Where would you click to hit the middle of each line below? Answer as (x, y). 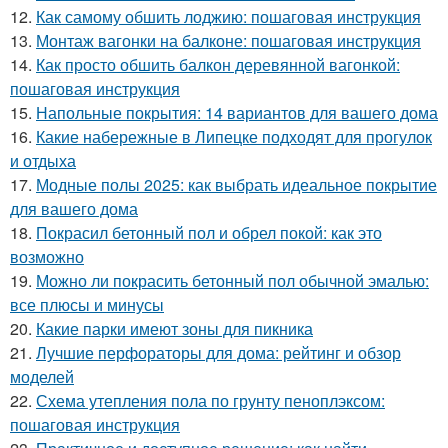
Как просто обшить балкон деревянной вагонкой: (218, 64)
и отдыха (43, 160)
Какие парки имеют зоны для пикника (174, 328)
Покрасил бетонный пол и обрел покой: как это (209, 232)
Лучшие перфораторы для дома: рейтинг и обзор (218, 352)
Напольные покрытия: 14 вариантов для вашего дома (237, 112)
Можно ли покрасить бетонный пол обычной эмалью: (232, 280)
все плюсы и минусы (87, 304)
